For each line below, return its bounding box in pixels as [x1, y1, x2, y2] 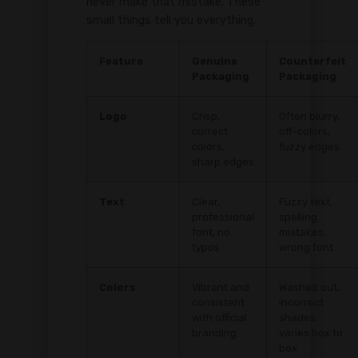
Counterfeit [279, 55, 346, 68]
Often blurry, [279, 110, 340, 123]
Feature [99, 55, 143, 68]
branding [192, 327, 237, 340]
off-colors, [279, 125, 330, 138]
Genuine [192, 55, 237, 68]
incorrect [279, 296, 324, 309]
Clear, [192, 196, 220, 209]
